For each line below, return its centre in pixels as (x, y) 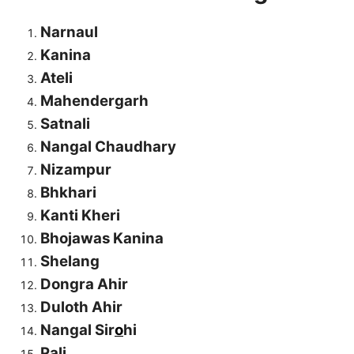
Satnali (65, 124)
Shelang (70, 262)
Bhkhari (68, 193)
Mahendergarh (94, 101)
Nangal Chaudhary (108, 147)
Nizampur (76, 170)
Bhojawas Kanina (102, 239)
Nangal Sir (77, 330)
